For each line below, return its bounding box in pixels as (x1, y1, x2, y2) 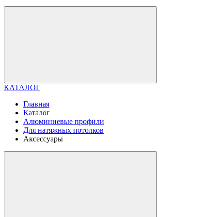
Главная (23, 100, 49, 108)
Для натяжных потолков (23, 126, 104, 134)
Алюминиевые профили (23, 117, 104, 125)
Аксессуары (23, 135, 63, 143)
